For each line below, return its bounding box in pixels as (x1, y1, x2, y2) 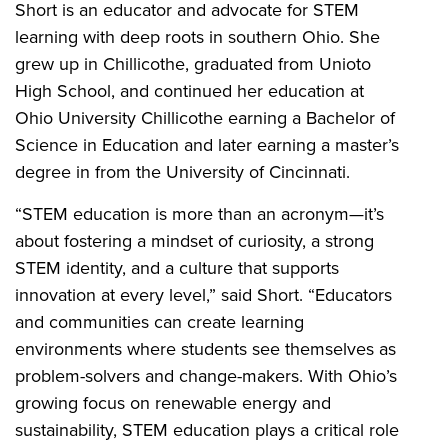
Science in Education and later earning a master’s (15, 131, 399, 157)
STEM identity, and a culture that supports (15, 254, 339, 280)
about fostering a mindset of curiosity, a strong (15, 227, 374, 253)
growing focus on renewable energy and (15, 389, 331, 415)
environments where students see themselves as (15, 335, 396, 361)
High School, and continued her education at (15, 77, 364, 103)
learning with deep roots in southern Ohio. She (15, 23, 380, 49)
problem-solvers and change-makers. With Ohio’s (15, 362, 397, 388)
